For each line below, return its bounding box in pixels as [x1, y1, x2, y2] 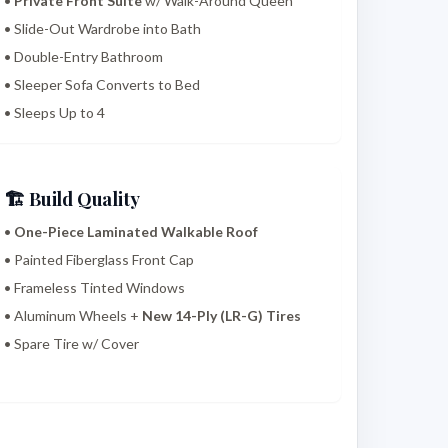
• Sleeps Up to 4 [4, 104, 106, 122]
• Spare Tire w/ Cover [4, 335, 140, 353]
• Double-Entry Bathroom [4, 48, 164, 66]
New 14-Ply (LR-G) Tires [142, 307, 302, 325]
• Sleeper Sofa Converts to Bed [4, 76, 201, 94]
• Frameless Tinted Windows [4, 279, 186, 297]
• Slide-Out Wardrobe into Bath [4, 20, 202, 38]
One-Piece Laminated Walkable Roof [14, 223, 259, 241]
